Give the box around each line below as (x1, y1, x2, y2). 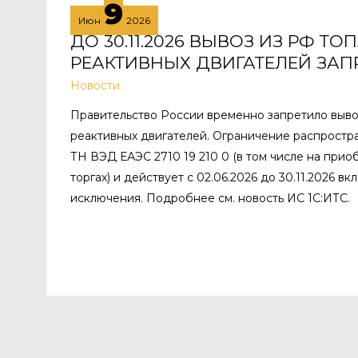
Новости (70, 78, 120, 93)
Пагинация (93, 317, 234, 348)
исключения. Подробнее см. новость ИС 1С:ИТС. (70, 190, 350, 205)
